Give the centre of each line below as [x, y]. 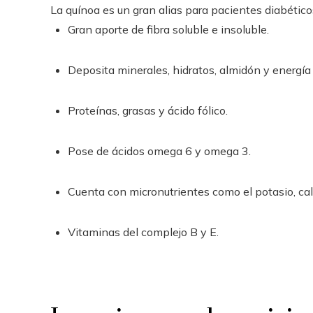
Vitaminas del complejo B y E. [143, 232]
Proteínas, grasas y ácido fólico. [148, 110]
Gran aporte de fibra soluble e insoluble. [168, 29]
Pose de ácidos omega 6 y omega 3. [159, 151]
